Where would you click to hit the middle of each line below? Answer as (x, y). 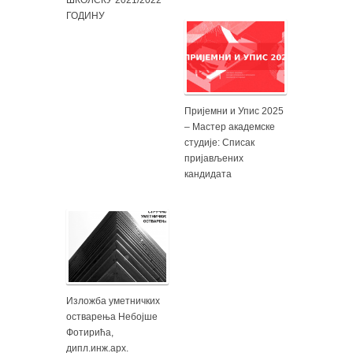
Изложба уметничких (113, 301)
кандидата (208, 174)
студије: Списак (219, 142)
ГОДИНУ (85, 15)
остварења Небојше (112, 316)
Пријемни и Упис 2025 (234, 111)
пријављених (214, 158)
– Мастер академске (230, 126)
